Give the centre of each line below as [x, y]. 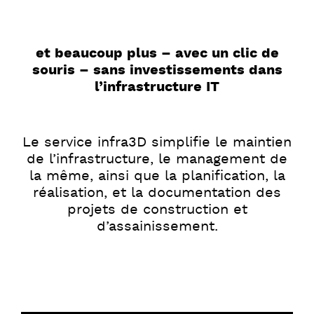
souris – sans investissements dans [157, 70]
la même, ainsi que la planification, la [157, 176]
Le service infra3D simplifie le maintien [157, 142]
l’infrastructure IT [157, 87]
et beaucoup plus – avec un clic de [157, 53]
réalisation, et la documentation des [157, 192]
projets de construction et [157, 209]
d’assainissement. [157, 226]
